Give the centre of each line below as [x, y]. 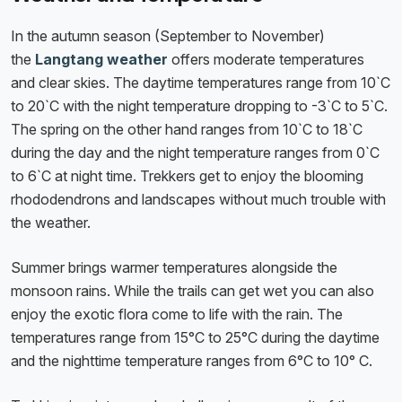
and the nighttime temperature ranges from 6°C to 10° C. [193, 361]
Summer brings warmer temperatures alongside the [174, 268]
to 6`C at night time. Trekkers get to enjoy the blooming [187, 176]
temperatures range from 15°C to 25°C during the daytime [195, 338]
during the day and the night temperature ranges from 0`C [195, 153]
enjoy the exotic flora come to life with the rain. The [177, 315]
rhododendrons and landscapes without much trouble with [198, 200]
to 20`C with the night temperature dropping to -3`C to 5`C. [199, 106]
